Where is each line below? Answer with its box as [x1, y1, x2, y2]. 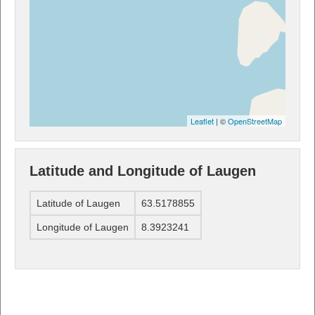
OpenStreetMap [228, 115, 282, 127]
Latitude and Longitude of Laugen [30, 162, 256, 179]
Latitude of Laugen [37, 198, 120, 210]
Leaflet [191, 115, 214, 127]
